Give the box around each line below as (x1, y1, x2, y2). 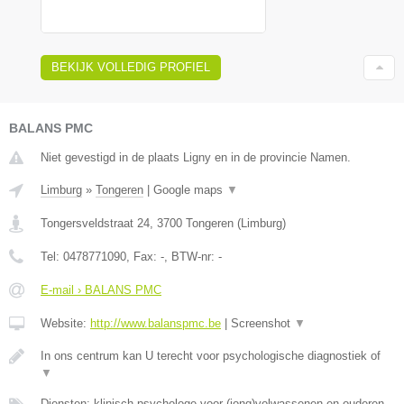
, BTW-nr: (164, 249, 218, 263)
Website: (41, 316, 90, 330)
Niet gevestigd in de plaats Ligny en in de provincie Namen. (41, 150, 351, 164)
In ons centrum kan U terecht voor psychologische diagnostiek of (41, 348, 381, 363)
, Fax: (126, 249, 161, 263)
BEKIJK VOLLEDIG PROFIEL (51, 60, 210, 74)
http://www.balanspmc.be (90, 316, 221, 330)
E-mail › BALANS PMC (41, 282, 161, 297)
